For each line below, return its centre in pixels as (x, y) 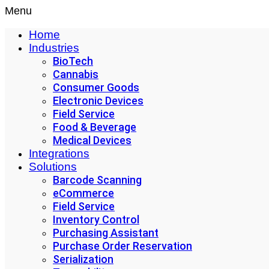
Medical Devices (92, 140)
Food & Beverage (95, 127)
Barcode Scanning (97, 180)
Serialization (83, 259)
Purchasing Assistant (106, 233)
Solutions (53, 167)
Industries (54, 48)
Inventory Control (96, 219)
